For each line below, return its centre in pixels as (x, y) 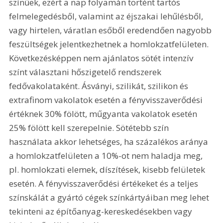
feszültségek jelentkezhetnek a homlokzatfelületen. (110, 44)
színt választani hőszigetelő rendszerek (86, 72)
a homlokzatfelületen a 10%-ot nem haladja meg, (107, 155)
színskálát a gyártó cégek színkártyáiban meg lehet (110, 197)
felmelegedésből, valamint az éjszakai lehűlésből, (107, 16)
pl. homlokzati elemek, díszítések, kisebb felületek (108, 169)
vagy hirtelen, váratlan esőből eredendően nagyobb (111, 30)
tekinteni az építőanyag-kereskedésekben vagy (102, 211)
